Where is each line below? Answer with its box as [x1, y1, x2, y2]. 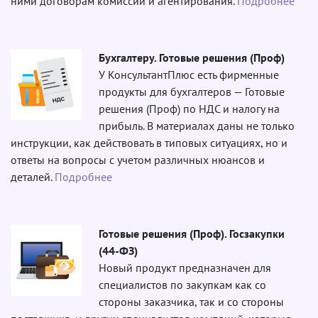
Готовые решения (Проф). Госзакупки [99, 226, 285, 241]
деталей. [11, 169, 55, 184]
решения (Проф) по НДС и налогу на [99, 101, 280, 116]
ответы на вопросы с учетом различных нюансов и [11, 152, 265, 167]
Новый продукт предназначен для [99, 260, 271, 275]
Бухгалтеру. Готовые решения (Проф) [99, 50, 285, 65]
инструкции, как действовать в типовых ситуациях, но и [11, 135, 287, 150]
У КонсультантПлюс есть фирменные [99, 67, 279, 82]
